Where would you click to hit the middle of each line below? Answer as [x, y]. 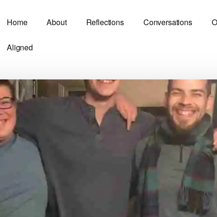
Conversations [168, 22]
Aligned [20, 47]
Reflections [105, 22]
